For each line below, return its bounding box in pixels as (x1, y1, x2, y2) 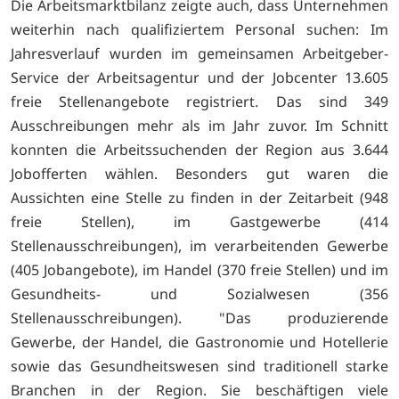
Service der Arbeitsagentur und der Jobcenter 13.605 (11, 67, 388, 87)
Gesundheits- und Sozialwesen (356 (11, 283, 388, 304)
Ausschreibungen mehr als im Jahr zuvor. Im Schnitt (11, 115, 388, 135)
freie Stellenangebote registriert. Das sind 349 (11, 91, 388, 111)
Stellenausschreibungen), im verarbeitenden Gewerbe (11, 235, 388, 256)
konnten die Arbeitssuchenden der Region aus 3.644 (11, 139, 388, 159)
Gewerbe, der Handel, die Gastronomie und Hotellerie (11, 331, 388, 352)
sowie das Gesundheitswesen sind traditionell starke (11, 355, 388, 376)
